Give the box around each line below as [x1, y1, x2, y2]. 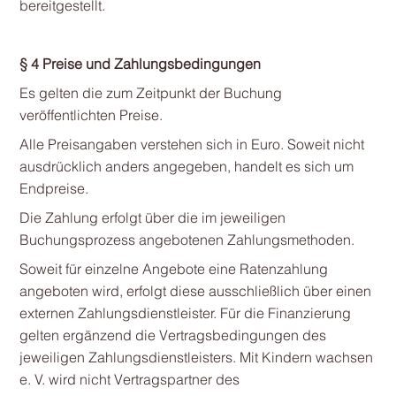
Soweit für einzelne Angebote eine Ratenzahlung [19, 260, 328, 278]
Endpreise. [19, 179, 88, 197]
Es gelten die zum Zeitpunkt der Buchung [19, 84, 282, 102]
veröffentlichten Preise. [19, 106, 163, 124]
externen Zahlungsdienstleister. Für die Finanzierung [19, 304, 351, 322]
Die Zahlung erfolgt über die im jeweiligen [19, 209, 286, 226]
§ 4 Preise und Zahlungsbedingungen [19, 55, 261, 72]
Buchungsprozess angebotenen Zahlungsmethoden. [19, 231, 354, 248]
